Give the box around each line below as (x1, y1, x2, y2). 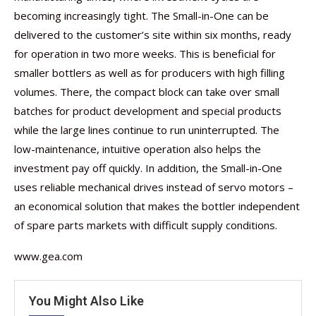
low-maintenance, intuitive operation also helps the (14, 142, 261, 156)
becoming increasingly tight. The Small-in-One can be (14, 8, 269, 23)
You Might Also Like (29, 293, 144, 308)
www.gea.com (14, 249, 83, 263)
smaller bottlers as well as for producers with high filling (14, 66, 285, 80)
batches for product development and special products (14, 104, 281, 118)
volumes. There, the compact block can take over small (14, 85, 279, 99)
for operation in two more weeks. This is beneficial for (14, 47, 276, 61)
